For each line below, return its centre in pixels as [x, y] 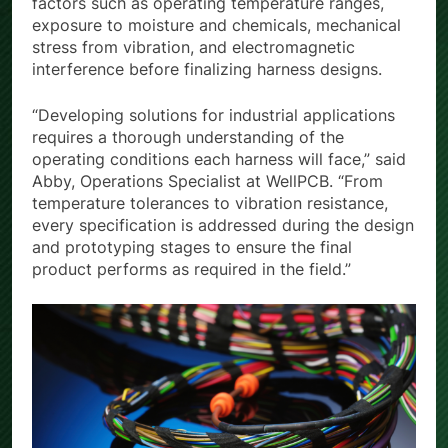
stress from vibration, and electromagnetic [193, 47]
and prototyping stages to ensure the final [192, 247]
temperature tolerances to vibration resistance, [210, 203]
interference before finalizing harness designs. [207, 69]
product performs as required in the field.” [191, 269]
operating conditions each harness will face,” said [219, 159]
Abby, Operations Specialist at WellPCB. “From [207, 181]
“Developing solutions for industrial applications [213, 115]
